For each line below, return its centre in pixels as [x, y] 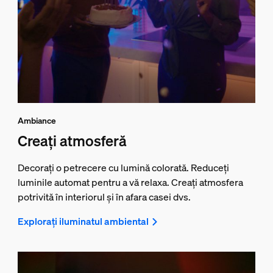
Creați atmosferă [72, 140]
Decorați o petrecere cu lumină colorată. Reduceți [123, 167]
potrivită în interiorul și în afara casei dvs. [104, 197]
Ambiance [37, 120]
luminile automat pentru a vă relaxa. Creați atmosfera [130, 182]
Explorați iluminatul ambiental [83, 221]
